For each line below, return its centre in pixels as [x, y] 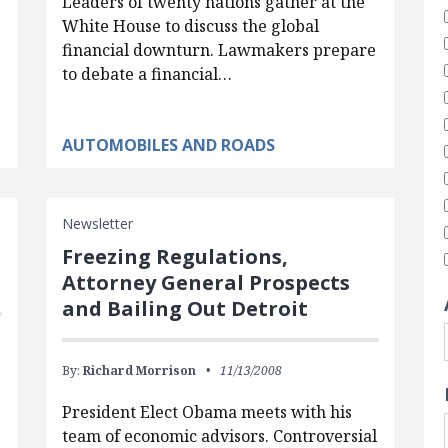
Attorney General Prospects [205, 283]
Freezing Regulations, [174, 257]
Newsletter [97, 224]
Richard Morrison [139, 371]
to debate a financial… [146, 74]
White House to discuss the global [190, 26]
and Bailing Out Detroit [184, 309]
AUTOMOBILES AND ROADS [168, 145]
